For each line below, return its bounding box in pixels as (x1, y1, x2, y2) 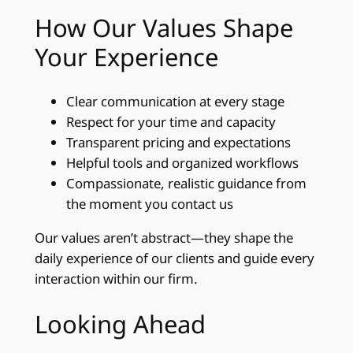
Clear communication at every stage (65, 92, 284, 111)
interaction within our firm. (34, 269, 198, 288)
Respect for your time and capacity (65, 113, 276, 132)
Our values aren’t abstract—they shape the (34, 229, 293, 247)
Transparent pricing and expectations (65, 133, 291, 152)
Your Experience (34, 39, 218, 73)
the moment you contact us (65, 195, 233, 214)
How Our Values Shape (34, 10, 293, 44)
